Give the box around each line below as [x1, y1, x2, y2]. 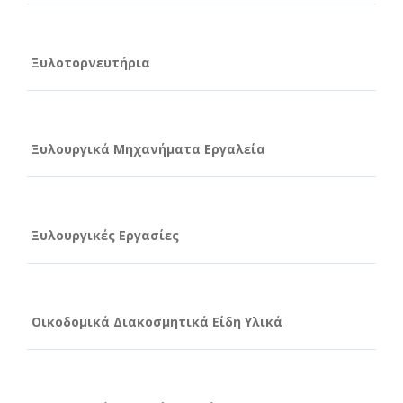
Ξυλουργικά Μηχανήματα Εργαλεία [31, 139, 265, 157]
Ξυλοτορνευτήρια [31, 53, 150, 71]
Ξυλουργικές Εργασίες [31, 226, 179, 244]
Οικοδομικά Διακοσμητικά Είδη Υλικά [31, 312, 282, 330]
